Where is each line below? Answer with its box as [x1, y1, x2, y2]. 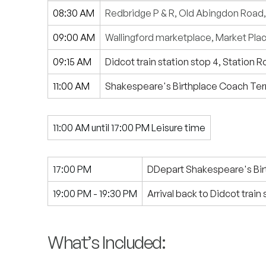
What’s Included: [47, 231, 165, 253]
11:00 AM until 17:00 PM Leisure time [53, 122, 205, 134]
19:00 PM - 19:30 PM [53, 188, 137, 199]
